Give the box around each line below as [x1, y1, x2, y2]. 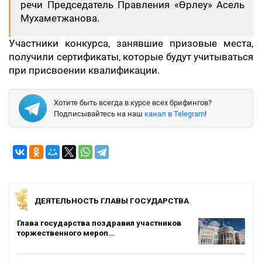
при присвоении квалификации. [9, 64, 162, 76]
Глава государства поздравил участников [17, 218, 181, 227]
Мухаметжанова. [20, 12, 99, 24]
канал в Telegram [144, 109, 205, 118]
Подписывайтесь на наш [54, 109, 144, 118]
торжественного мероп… [17, 227, 114, 237]
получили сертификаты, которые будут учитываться [9, 51, 253, 63]
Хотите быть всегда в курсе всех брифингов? [54, 98, 212, 107]
